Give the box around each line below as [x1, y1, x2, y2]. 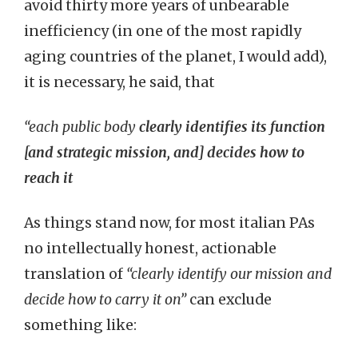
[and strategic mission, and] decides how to [24, 144, 304, 161]
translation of [24, 265, 126, 283]
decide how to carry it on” [24, 291, 186, 308]
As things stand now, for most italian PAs [24, 214, 315, 232]
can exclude [186, 291, 272, 308]
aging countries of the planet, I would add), [24, 48, 327, 66]
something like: [24, 316, 137, 334]
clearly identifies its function [139, 118, 325, 136]
